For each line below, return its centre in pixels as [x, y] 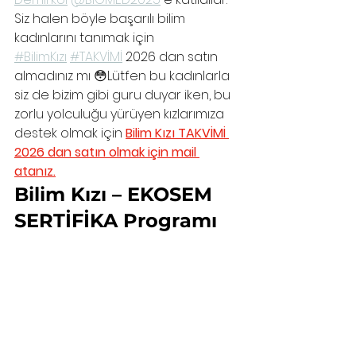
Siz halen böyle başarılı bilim [101, 19]
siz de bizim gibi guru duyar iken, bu [124, 95]
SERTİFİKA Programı [116, 221]
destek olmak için [70, 133]
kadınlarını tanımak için [86, 38]
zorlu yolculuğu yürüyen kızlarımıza [121, 114]
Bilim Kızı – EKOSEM [116, 195]
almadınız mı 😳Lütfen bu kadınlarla [124, 76]
